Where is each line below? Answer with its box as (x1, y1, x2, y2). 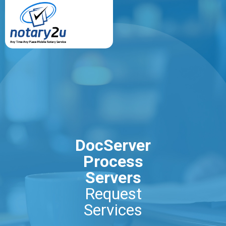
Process (83, 152, 143, 171)
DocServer (75, 136, 151, 155)
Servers (85, 168, 141, 187)
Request (84, 184, 142, 203)
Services (84, 200, 142, 219)
